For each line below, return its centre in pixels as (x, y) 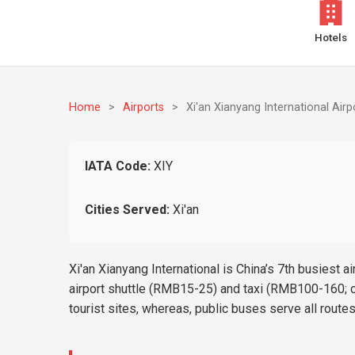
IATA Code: (118, 166)
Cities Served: (128, 210)
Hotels (331, 37)
